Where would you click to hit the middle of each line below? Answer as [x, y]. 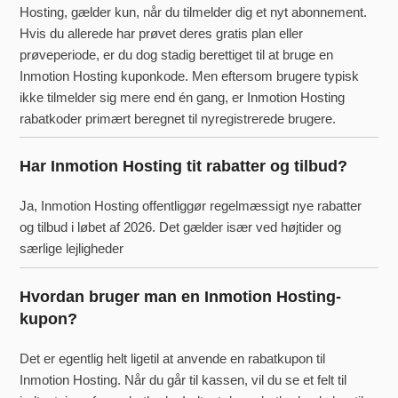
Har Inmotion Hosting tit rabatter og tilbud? [184, 167]
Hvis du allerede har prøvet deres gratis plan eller [162, 33]
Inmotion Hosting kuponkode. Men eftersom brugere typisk [190, 76]
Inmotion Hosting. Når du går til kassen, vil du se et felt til [183, 380]
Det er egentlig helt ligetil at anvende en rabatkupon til [173, 359]
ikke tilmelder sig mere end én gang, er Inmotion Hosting [183, 97]
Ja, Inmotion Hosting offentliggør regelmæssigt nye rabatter [191, 206]
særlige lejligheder [72, 249]
